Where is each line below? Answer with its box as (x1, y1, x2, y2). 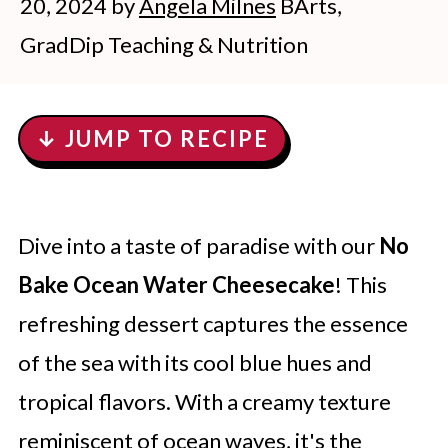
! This (334, 271, 387, 298)
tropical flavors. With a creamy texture (17, 388, 391, 415)
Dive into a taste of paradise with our (17, 232, 379, 259)
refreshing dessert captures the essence (17, 310, 408, 337)
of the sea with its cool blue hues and (17, 349, 372, 376)
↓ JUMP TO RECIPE (35, 125, 269, 152)
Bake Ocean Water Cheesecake (17, 271, 335, 298)
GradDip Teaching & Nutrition (20, 31, 308, 58)
